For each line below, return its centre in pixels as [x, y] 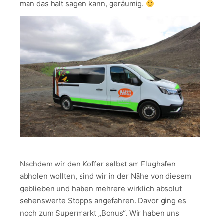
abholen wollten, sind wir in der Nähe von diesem [105, 176]
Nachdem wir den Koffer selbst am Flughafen [98, 164]
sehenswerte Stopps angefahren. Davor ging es [103, 200]
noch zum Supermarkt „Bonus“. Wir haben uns [99, 213]
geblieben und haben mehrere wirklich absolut [101, 188]
